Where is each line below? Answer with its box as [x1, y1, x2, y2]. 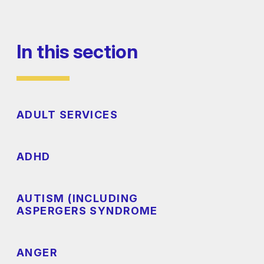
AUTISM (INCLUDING [16, 192, 138, 205]
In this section [16, 40, 138, 63]
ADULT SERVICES [16, 108, 118, 121]
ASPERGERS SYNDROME [16, 204, 158, 217]
